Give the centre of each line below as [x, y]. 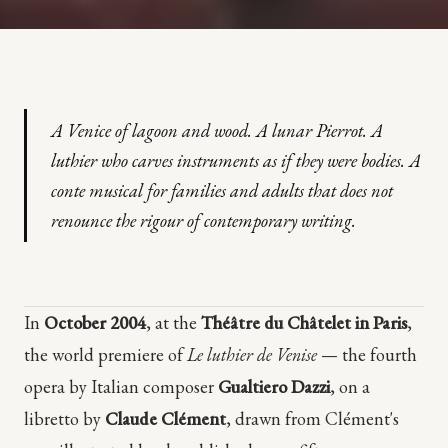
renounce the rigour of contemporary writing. [203, 220]
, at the [173, 322]
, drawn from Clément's [312, 418]
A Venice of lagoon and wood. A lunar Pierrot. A [217, 130]
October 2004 [95, 322]
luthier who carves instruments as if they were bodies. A [236, 160]
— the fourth [367, 354]
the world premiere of [105, 354]
